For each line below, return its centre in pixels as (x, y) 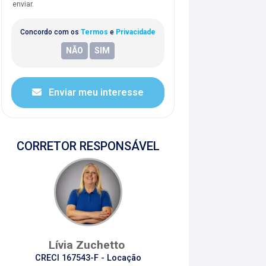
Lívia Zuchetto (88, 245)
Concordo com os (50, 32)
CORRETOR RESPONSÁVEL (88, 146)
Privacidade (136, 32)
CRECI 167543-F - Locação (88, 258)
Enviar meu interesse (95, 92)
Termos (94, 32)
